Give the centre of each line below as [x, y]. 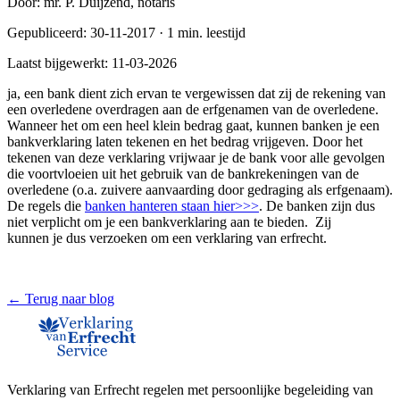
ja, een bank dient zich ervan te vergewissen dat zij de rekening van [196, 93]
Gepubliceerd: [49, 32]
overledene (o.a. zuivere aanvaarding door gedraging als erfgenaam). [200, 189]
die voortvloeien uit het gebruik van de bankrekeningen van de [183, 173]
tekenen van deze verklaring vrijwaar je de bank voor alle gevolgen [196, 157]
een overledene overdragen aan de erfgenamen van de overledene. [193, 109]
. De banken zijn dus [317, 205]
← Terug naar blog [61, 298]
